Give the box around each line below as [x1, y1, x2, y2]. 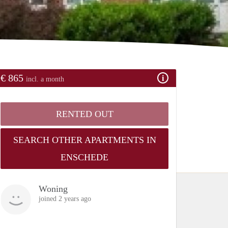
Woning [39, 183, 68, 194]
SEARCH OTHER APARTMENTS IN [13, 134, 156, 145]
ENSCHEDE [61, 152, 108, 162]
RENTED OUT [55, 108, 113, 119]
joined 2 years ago [39, 194, 91, 203]
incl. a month [26, 75, 64, 83]
